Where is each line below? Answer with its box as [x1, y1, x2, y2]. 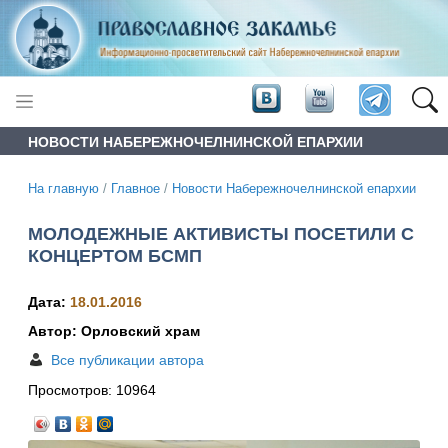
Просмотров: [28, 382, 116, 399]
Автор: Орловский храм [28, 323, 200, 340]
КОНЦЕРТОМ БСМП [28, 245, 202, 266]
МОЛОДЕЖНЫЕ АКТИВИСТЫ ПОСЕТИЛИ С [28, 223, 414, 244]
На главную [28, 181, 99, 196]
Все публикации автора [51, 352, 204, 369]
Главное [111, 181, 160, 196]
